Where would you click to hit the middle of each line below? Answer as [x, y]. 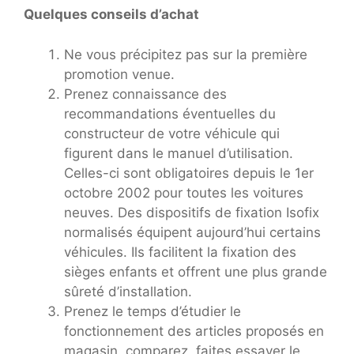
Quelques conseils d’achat [111, 15]
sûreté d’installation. [128, 291]
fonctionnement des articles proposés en [194, 331]
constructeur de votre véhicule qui [172, 133]
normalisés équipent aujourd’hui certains [192, 232]
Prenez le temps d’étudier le [153, 311]
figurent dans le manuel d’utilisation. [179, 153]
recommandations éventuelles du [170, 113]
